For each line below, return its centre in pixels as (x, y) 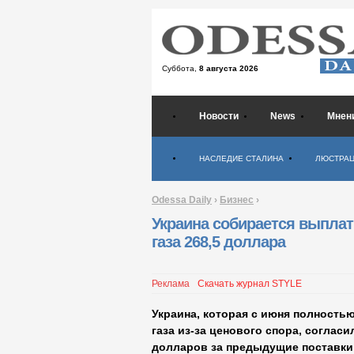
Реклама (171, 284)
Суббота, (181, 68)
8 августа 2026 (229, 68)
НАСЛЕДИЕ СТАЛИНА (241, 158)
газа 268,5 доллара (218, 242)
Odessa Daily (182, 200)
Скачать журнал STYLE (250, 284)
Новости (219, 116)
